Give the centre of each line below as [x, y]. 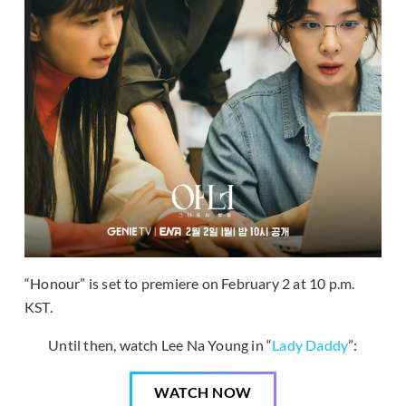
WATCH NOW [203, 392]
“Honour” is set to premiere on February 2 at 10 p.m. [190, 284]
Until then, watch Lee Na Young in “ [160, 345]
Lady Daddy [310, 345]
